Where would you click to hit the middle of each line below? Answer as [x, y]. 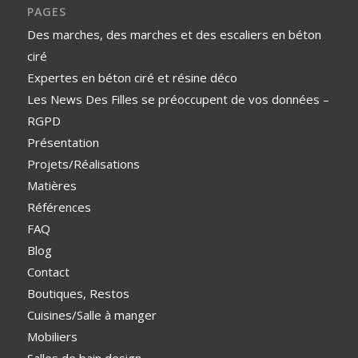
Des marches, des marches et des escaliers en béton [174, 34]
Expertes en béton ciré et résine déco [132, 77]
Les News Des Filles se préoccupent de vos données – [178, 99]
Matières [52, 185]
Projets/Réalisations [83, 163]
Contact [48, 271]
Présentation [63, 142]
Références [59, 207]
